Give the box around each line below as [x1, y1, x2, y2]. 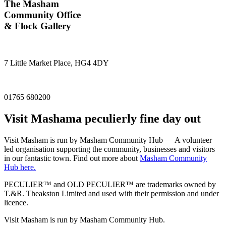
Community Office [4, 10, 81, 21]
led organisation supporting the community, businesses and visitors [4, 144, 215, 153]
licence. [4, 198, 28, 207]
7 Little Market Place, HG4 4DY [4, 59, 109, 68]
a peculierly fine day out [76, 112, 201, 126]
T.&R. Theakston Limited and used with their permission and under [4, 189, 219, 198]
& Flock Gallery [4, 21, 71, 32]
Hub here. [4, 162, 36, 172]
